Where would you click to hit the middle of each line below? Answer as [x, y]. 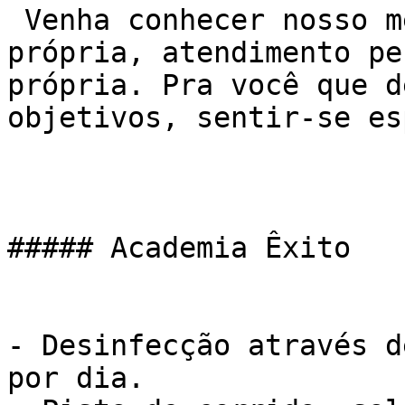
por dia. [76, 378]
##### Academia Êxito [179, 248]
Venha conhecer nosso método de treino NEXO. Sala [16, 20]
